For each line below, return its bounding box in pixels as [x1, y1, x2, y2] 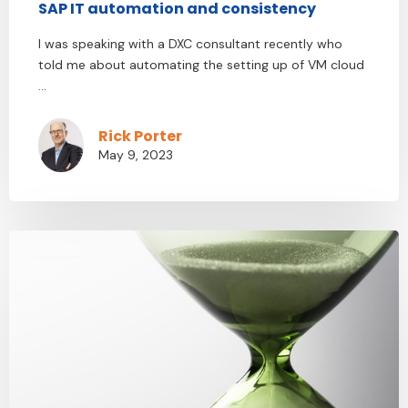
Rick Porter [98, 126, 182, 148]
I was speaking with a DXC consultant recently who [38, 36, 342, 53]
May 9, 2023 [98, 147, 173, 164]
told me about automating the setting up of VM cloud [38, 56, 364, 74]
